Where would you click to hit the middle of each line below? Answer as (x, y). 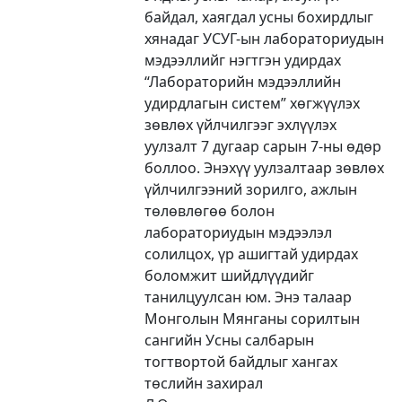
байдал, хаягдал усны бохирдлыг (259, 17)
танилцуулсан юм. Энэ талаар (249, 297)
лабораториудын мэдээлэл (239, 232)
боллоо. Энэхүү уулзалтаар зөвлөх (265, 167)
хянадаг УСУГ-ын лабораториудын (265, 38)
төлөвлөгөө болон (210, 210)
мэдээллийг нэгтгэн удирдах (243, 60)
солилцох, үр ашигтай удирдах (252, 253)
